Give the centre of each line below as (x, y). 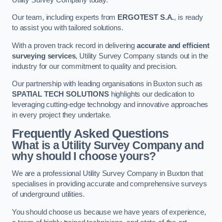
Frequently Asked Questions (90, 133)
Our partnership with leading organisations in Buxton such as (108, 84)
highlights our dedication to (151, 94)
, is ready (189, 18)
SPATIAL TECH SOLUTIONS (60, 94)
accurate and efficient (173, 45)
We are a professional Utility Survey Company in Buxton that (108, 174)
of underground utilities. (48, 194)
